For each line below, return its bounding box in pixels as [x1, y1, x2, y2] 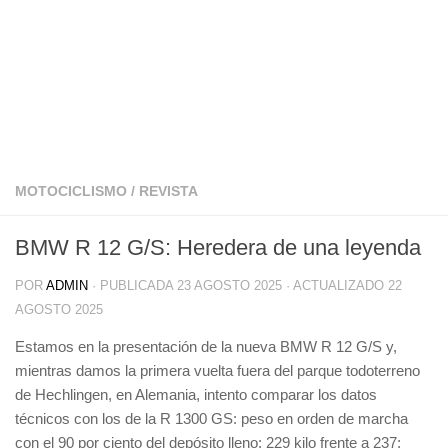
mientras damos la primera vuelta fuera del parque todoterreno [15, 362, 420, 379]
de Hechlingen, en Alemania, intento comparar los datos [15, 386, 377, 403]
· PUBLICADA [92, 278, 177, 293]
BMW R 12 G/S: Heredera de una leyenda [15, 235, 421, 260]
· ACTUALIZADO [282, 278, 388, 293]
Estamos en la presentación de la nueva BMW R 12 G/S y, [15, 338, 397, 355]
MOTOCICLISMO [15, 183, 127, 199]
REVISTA [139, 183, 198, 199]
